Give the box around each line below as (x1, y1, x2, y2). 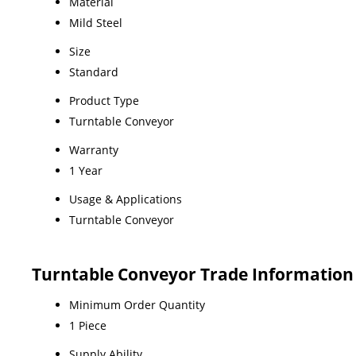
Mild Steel (69, 14, 122, 30)
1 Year (69, 162, 103, 178)
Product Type (69, 92, 139, 108)
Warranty (69, 141, 118, 157)
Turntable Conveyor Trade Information (32, 262, 354, 285)
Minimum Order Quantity (69, 296, 205, 312)
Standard (69, 64, 118, 79)
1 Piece (69, 317, 106, 333)
